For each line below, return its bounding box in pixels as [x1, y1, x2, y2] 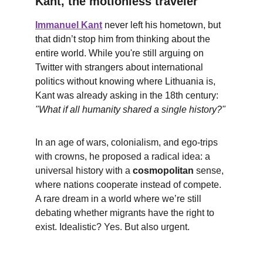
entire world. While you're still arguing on [35, 48, 206, 58]
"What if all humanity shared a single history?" [35, 104, 225, 114]
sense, [194, 166, 226, 176]
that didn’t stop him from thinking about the [35, 34, 213, 44]
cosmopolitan [133, 166, 194, 176]
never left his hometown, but [102, 20, 223, 30]
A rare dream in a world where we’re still [35, 194, 204, 204]
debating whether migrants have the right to [35, 208, 217, 218]
